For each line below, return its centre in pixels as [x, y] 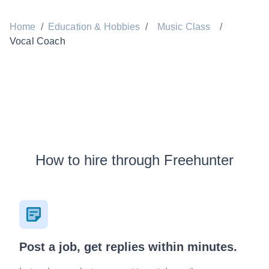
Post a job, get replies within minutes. [128, 247]
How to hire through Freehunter [134, 160]
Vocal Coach [38, 41]
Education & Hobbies [94, 27]
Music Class [184, 27]
